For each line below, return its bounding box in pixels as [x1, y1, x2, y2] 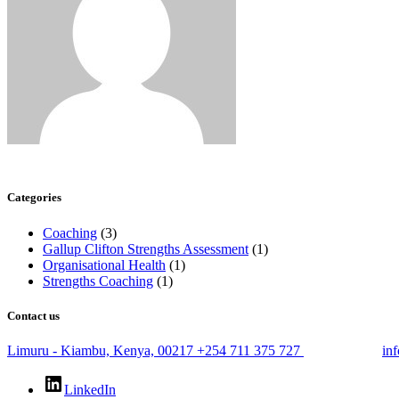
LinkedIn [64, 381, 116, 397]
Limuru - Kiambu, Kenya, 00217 [7, 342, 193, 358]
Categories [7, 191, 61, 205]
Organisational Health [43, 256, 166, 273]
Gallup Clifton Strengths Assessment [43, 240, 248, 256]
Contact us [7, 308, 60, 322]
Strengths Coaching [43, 273, 153, 289]
